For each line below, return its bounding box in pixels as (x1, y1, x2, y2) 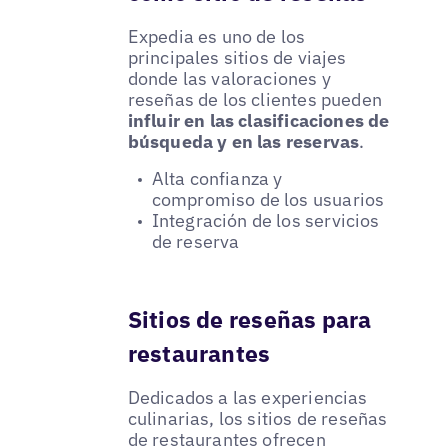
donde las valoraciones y (127, 66, 331, 90)
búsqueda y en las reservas (127, 129, 360, 153)
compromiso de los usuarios (151, 188, 385, 212)
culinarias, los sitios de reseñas (127, 407, 388, 431)
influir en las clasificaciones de (127, 108, 390, 132)
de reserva (151, 230, 240, 254)
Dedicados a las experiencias (127, 386, 368, 410)
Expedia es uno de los (127, 24, 306, 48)
